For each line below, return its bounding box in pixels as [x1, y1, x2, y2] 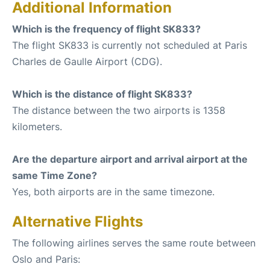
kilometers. [12, 120, 62, 133]
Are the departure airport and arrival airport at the [12, 152, 248, 165]
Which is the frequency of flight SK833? [12, 22, 201, 35]
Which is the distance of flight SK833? [12, 87, 192, 100]
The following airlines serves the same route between [12, 236, 256, 249]
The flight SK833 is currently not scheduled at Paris [12, 39, 247, 51]
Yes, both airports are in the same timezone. [12, 185, 215, 198]
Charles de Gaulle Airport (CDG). [12, 55, 162, 67]
